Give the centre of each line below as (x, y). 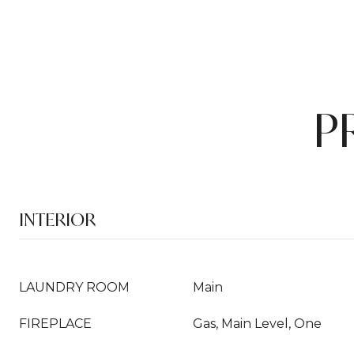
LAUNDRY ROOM (74, 287)
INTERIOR (57, 219)
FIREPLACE (55, 324)
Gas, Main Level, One (257, 324)
